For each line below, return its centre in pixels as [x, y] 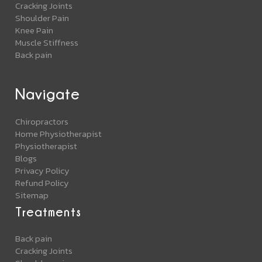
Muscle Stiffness [47, 42]
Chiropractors [42, 121]
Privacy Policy [43, 170]
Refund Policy [42, 182]
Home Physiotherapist [59, 133]
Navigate [48, 94]
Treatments [48, 211]
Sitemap [32, 195]
